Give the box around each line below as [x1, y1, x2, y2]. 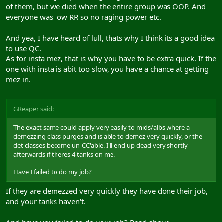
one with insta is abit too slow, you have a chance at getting [6, 63, 209, 74]
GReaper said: [13, 104, 54, 113]
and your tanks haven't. [6, 196, 86, 206]
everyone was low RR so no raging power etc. [6, 11, 161, 22]
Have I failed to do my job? [13, 167, 92, 176]
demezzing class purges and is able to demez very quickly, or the [13, 132, 202, 141]
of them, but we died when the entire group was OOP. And [6, 1, 206, 11]
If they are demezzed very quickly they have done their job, [6, 185, 208, 196]
